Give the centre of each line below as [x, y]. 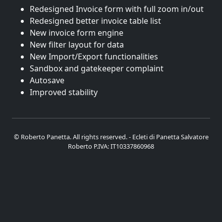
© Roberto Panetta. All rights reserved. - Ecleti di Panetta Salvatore [111, 137]
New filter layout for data [77, 45]
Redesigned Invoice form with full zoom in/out [117, 9]
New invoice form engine [77, 33]
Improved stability [64, 92]
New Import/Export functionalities [94, 56]
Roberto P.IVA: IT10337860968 [111, 146]
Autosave [47, 80]
